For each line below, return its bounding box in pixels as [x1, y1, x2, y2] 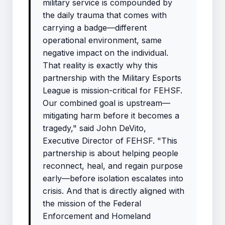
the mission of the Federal [43, 198, 141, 208]
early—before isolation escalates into [43, 173, 183, 183]
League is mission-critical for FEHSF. [43, 85, 182, 95]
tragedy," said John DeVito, [43, 123, 146, 133]
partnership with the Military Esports [43, 73, 181, 83]
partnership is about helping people [43, 148, 178, 158]
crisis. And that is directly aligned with [43, 186, 184, 196]
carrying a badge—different [43, 23, 147, 33]
